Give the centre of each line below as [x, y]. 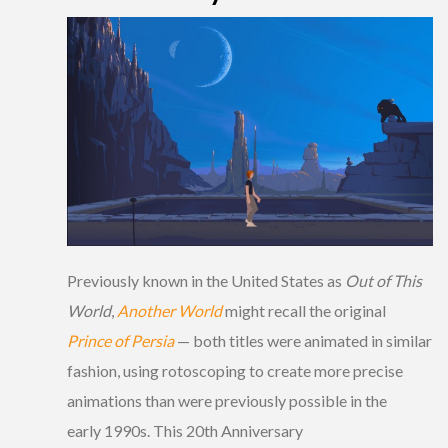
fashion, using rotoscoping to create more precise [235, 370]
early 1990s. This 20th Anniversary [185, 430]
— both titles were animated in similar [303, 340]
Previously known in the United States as [206, 280]
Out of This [383, 280]
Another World [169, 310]
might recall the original [304, 310]
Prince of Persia [120, 340]
